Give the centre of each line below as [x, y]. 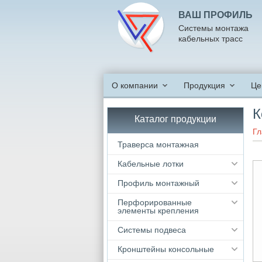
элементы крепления [158, 211]
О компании [135, 85]
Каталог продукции [175, 119]
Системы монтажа [213, 28]
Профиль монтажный [158, 183]
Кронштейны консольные [166, 249]
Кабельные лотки [151, 164]
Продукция [204, 85]
